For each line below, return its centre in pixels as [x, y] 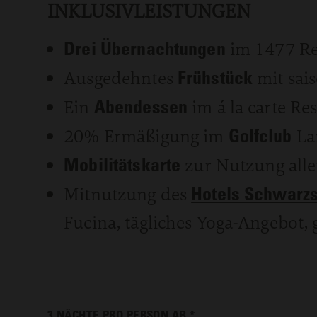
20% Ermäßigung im [146, 136]
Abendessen [143, 106]
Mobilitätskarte [122, 164]
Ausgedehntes [121, 77]
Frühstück [217, 77]
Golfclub [262, 135]
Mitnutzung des [128, 194]
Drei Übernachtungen [145, 48]
